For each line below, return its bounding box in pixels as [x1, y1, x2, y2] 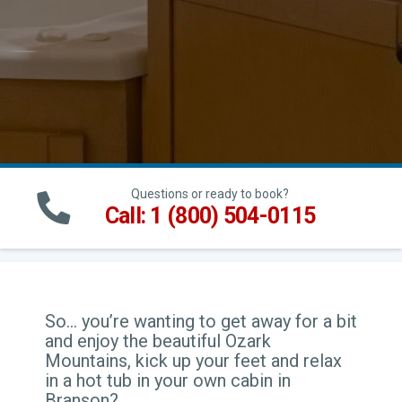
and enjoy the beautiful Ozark [45, 330, 271, 352]
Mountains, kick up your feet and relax [45, 350, 342, 371]
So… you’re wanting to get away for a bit [45, 310, 357, 332]
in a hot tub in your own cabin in [45, 370, 291, 391]
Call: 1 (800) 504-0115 [104, 203, 316, 229]
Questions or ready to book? [131, 187, 289, 201]
